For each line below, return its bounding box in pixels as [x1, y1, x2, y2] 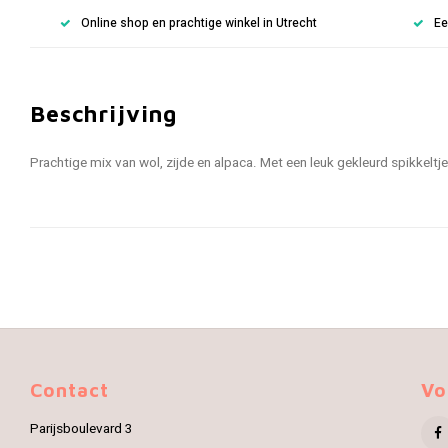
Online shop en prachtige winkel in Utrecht [81, 14, 317, 32]
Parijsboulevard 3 [30, 419, 133, 439]
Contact [30, 379, 109, 401]
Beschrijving [30, 100, 178, 127]
